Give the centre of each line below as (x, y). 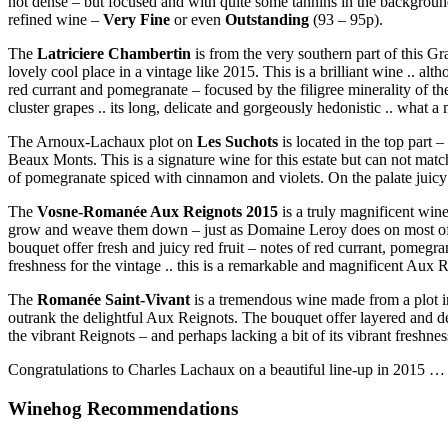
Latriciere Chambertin (114, 54)
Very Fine (136, 20)
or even (197, 20)
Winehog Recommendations (123, 408)
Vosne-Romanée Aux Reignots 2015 (157, 212)
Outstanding (267, 20)
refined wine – (55, 20)
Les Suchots (237, 142)
